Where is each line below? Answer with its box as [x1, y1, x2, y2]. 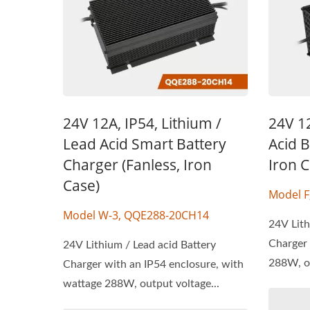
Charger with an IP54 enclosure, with [63, 258, 244, 270]
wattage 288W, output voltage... [63, 277, 219, 289]
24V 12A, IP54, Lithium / [63, 113, 221, 133]
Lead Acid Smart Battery [63, 134, 226, 154]
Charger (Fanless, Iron [63, 154, 212, 174]
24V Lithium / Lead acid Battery [63, 239, 216, 250]
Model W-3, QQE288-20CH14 [63, 207, 209, 223]
